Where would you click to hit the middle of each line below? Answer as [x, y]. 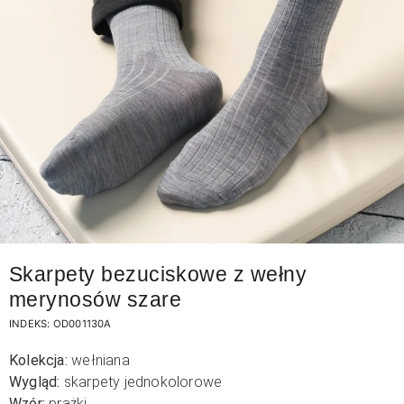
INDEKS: [31, 324]
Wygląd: [35, 382]
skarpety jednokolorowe [141, 382]
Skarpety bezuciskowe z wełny [158, 274]
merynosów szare [96, 299]
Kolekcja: [38, 360]
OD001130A [82, 324]
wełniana [98, 360]
